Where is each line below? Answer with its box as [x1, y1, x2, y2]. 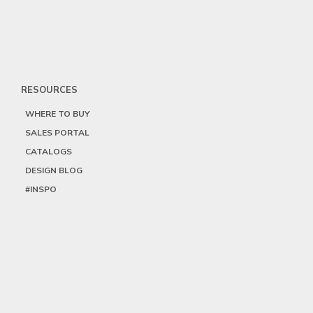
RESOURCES [21, 84, 78, 96]
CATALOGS [25, 146, 72, 157]
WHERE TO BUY [25, 108, 90, 119]
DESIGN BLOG [25, 165, 82, 176]
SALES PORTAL [25, 127, 89, 138]
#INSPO [25, 184, 57, 195]
